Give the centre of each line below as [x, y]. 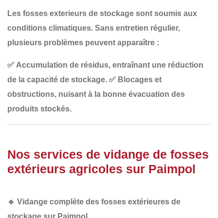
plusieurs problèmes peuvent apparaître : [83, 42]
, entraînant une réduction [156, 65]
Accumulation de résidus [62, 65]
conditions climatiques [49, 28]
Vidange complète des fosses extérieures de [99, 201]
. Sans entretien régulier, [136, 28]
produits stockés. [39, 109]
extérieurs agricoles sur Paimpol [101, 169]
